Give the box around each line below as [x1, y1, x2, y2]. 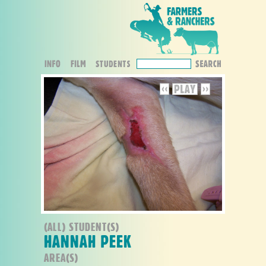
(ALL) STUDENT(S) [44, 221, 119, 232]
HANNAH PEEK [44, 232, 132, 249]
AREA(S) [44, 252, 78, 263]
